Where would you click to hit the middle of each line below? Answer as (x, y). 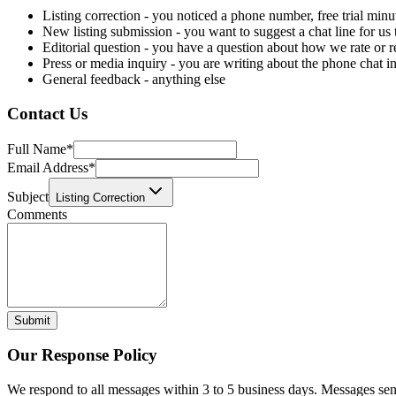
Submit (32, 320)
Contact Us (47, 113)
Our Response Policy (82, 355)
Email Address (48, 167)
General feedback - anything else (134, 80)
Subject (28, 196)
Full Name (37, 148)
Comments (37, 214)
